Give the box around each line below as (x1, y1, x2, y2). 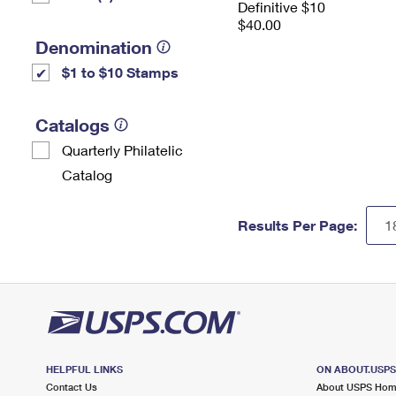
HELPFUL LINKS (46, 363, 123, 375)
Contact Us (46, 381, 97, 392)
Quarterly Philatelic (62, 141, 183, 158)
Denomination (35, 36, 152, 57)
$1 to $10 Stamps (62, 64, 179, 80)
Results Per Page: (238, 217, 357, 233)
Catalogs (35, 114, 110, 135)
